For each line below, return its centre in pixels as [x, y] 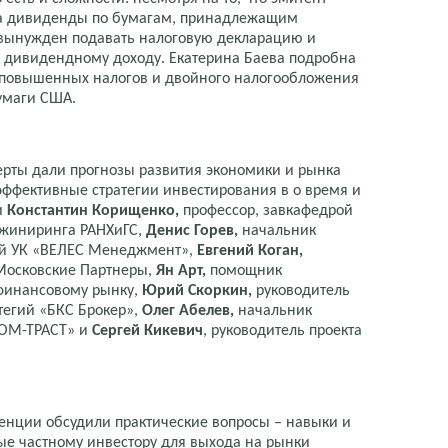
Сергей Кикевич [147, 330]
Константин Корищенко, [95, 210]
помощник [246, 270]
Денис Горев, [194, 230]
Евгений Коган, [250, 250]
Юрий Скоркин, [199, 290]
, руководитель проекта [282, 330]
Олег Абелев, [188, 310]
